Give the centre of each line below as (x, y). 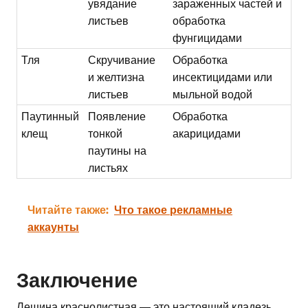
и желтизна (117, 77)
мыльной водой (213, 94)
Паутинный (51, 116)
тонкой (106, 133)
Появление (117, 116)
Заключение (77, 279)
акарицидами (207, 133)
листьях (108, 167)
